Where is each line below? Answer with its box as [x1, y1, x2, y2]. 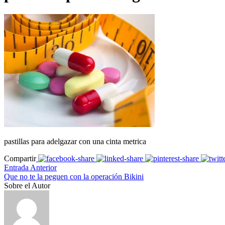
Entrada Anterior [4, 163, 57, 172]
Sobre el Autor [4, 181, 50, 190]
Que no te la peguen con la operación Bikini [4, 172, 144, 181]
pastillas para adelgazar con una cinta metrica [4, 137, 146, 146]
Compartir [4, 154, 36, 163]
